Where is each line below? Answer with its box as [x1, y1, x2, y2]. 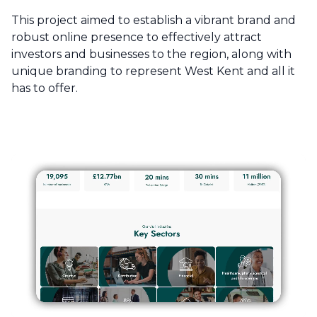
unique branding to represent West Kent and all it [11, 64, 295, 79]
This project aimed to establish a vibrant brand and [11, 13, 296, 28]
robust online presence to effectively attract [11, 30, 262, 45]
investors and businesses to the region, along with [11, 47, 292, 62]
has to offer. [11, 81, 78, 96]
